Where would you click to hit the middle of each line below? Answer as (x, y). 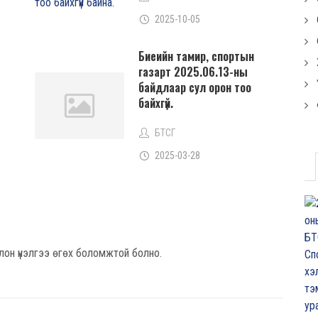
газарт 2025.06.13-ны (193, 72)
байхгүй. (155, 103)
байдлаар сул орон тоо (194, 87)
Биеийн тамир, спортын (196, 56)
